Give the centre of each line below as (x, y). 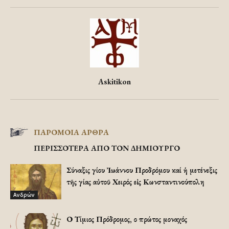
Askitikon (114, 82)
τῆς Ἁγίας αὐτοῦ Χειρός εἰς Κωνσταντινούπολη (135, 182)
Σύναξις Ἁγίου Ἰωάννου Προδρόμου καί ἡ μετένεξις (142, 170)
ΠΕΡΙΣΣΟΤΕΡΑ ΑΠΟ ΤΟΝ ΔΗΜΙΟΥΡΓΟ (107, 148)
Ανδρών (24, 194)
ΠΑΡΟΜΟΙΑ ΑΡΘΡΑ (71, 132)
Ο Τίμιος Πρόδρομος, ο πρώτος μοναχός (127, 219)
